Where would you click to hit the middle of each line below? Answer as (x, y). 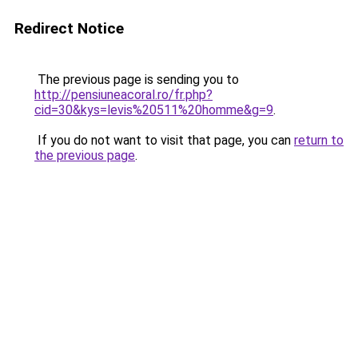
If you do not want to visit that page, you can (164, 140)
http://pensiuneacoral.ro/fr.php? (123, 95)
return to (319, 140)
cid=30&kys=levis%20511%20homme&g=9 (154, 110)
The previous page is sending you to (137, 80)
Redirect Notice (69, 28)
